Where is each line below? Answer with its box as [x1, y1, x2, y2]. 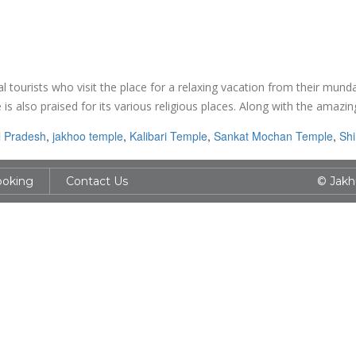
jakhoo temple [52, 128, 123, 144]
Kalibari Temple [130, 128, 207, 144]
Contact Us [66, 174, 128, 188]
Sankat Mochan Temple [214, 128, 333, 144]
